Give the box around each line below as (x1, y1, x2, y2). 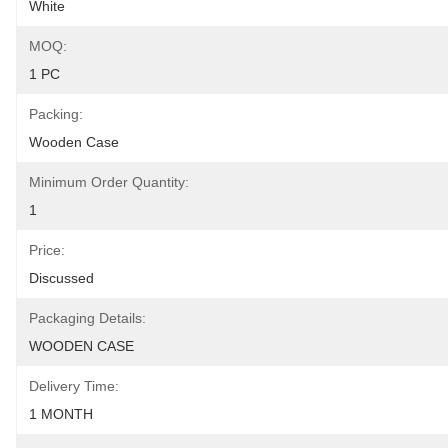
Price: (29, 242, 65, 258)
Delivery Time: (29, 378, 119, 394)
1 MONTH (29, 406, 93, 422)
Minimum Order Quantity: (29, 174, 189, 190)
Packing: (29, 106, 83, 122)
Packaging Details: (29, 310, 146, 326)
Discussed (29, 270, 94, 286)
